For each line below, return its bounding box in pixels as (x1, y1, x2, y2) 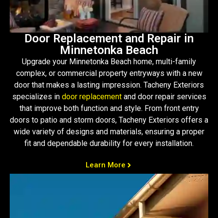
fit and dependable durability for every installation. (24, 139, 194, 148)
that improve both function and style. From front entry (19, 104, 199, 113)
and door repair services (121, 92, 206, 102)
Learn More (85, 160, 126, 169)
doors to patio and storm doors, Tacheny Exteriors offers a (10, 115, 208, 125)
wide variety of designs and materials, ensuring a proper (14, 127, 204, 137)
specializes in (12, 92, 62, 102)
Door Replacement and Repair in (24, 32, 194, 46)
